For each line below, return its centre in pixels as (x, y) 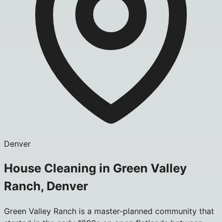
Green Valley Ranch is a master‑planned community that (109, 211)
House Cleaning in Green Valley (95, 168)
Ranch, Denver (46, 186)
